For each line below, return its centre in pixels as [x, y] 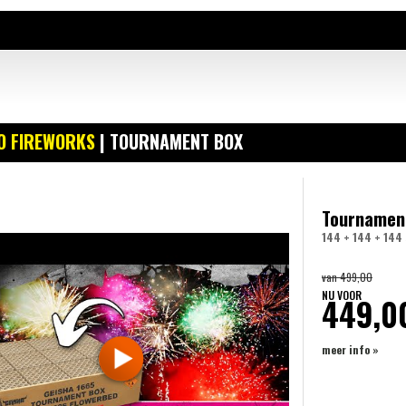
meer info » [350, 349]
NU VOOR [342, 295]
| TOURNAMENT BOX [169, 141]
